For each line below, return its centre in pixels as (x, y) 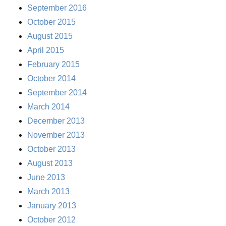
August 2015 (50, 36)
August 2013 (50, 163)
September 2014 (57, 93)
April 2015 (46, 50)
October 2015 (52, 22)
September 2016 (57, 8)
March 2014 (49, 107)
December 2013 (56, 121)
